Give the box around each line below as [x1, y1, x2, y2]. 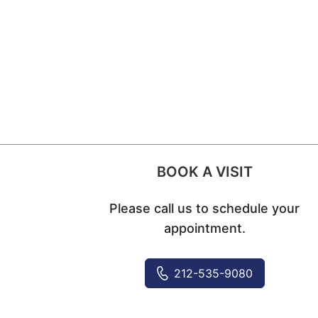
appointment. [163, 220, 246, 236]
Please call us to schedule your [109, 200, 300, 216]
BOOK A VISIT [156, 163, 253, 180]
